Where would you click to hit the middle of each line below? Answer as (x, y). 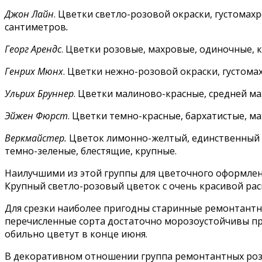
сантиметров (35, 27)
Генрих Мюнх (34, 71)
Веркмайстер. (36, 138)
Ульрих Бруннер (39, 93)
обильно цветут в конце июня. (76, 234)
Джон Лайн (29, 14)
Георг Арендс (33, 49)
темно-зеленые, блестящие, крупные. (91, 151)
